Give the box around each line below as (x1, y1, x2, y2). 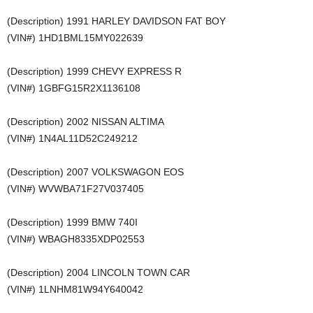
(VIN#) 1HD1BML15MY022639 (7, 32, 143, 43)
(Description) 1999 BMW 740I (7, 217, 138, 228)
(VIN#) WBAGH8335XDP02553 (7, 233, 145, 245)
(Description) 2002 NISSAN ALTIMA (7, 116, 164, 127)
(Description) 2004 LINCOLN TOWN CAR (7, 267, 190, 278)
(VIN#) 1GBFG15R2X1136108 (7, 82, 140, 94)
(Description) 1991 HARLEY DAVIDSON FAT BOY (7, 15, 226, 27)
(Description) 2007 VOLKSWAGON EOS (7, 166, 184, 177)
